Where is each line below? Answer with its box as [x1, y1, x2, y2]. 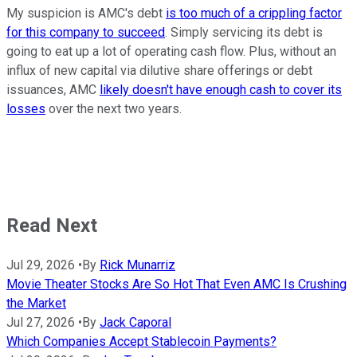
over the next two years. [45, 101, 182, 117]
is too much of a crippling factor [166, 6, 342, 22]
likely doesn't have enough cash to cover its [100, 82, 342, 98]
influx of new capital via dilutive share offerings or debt [6, 63, 312, 79]
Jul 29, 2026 [6, 257, 75, 273]
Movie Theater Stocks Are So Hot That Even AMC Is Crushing [6, 277, 347, 292]
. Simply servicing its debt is [165, 25, 323, 41]
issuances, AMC [6, 82, 100, 98]
